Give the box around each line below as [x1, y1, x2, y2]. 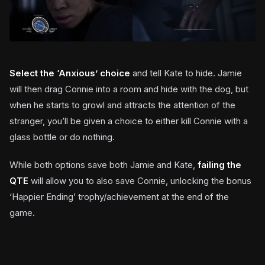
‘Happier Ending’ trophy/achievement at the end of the [9, 190, 229, 202]
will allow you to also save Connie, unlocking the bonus [28, 174, 251, 186]
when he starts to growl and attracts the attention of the [9, 99, 235, 111]
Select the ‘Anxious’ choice [9, 67, 130, 79]
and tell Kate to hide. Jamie [130, 67, 242, 79]
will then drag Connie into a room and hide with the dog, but [9, 83, 248, 95]
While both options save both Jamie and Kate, [9, 159, 198, 170]
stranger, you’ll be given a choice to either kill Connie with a [9, 115, 248, 127]
